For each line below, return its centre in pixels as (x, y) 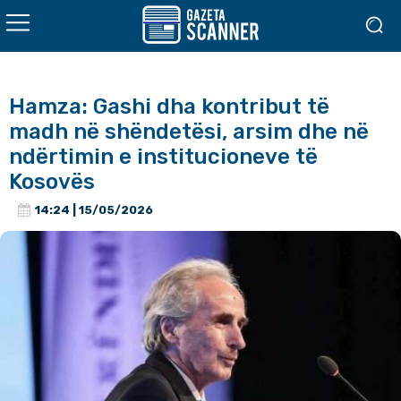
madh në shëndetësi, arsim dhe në (189, 132)
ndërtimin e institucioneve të (163, 157)
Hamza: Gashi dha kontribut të (169, 107)
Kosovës (52, 182)
